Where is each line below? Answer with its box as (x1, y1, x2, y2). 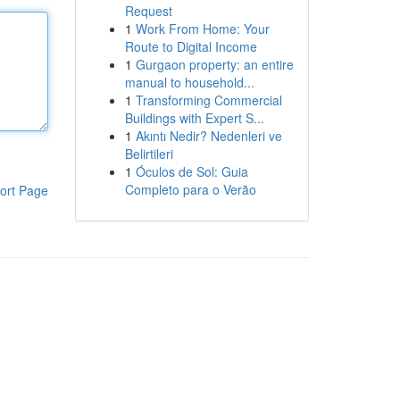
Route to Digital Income (124, 37, 257, 55)
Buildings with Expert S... (124, 109, 264, 127)
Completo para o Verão (124, 180, 256, 198)
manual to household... (124, 73, 254, 91)
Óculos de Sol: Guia (135, 162, 248, 180)
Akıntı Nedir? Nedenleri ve (135, 127, 282, 145)
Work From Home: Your (135, 20, 270, 37)
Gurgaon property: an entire (135, 55, 294, 73)
